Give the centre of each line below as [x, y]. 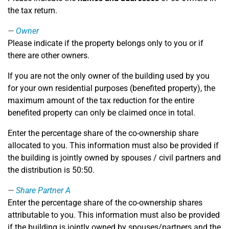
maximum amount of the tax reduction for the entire [101, 100]
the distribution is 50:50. [51, 170]
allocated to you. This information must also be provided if [113, 145]
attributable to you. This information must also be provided [114, 215]
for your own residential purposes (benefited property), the [111, 88]
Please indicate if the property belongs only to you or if [106, 43]
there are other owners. [49, 55]
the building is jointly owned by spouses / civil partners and [114, 158]
